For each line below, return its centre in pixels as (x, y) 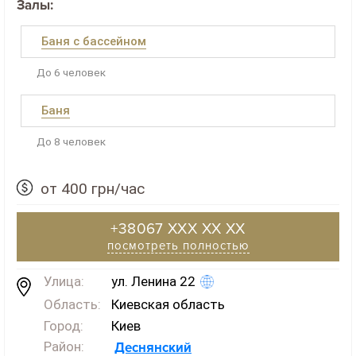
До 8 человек (71, 142)
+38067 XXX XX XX (178, 230)
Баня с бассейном (94, 42)
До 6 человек (71, 73)
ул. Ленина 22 (153, 282)
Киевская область (168, 304)
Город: (64, 325)
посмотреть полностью (178, 246)
